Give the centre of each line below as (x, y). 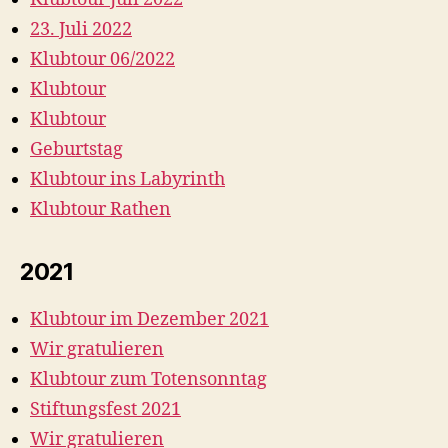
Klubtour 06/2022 (102, 59)
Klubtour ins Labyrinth (127, 179)
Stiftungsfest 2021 (105, 409)
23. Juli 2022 (81, 29)
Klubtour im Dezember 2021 (149, 319)
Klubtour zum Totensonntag (148, 379)
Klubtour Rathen (100, 209)
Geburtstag (76, 149)
